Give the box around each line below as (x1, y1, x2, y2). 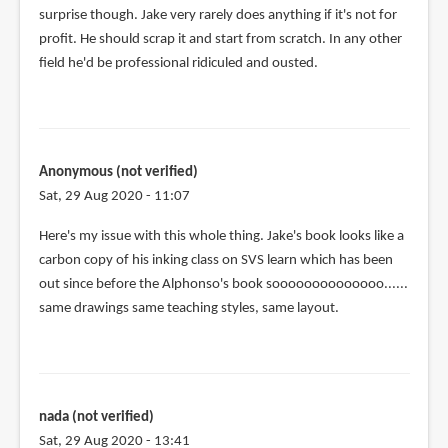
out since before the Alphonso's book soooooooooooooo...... (38, 276, 408, 292)
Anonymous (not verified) (38, 164, 198, 180)
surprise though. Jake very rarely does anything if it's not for (38, 7, 397, 23)
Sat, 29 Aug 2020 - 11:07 (38, 188, 190, 204)
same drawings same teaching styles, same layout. (38, 300, 339, 316)
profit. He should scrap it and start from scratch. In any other (38, 31, 402, 47)
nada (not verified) (38, 409, 154, 425)
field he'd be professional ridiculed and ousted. (38, 55, 318, 71)
